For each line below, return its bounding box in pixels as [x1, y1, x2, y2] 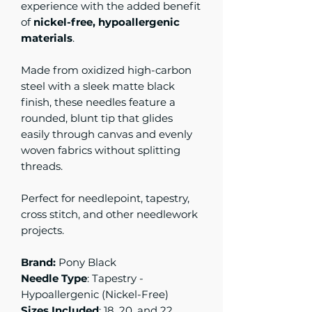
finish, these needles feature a [21, 95, 175, 109]
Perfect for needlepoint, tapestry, [21, 192, 189, 205]
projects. [21, 224, 64, 237]
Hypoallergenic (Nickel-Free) [21, 288, 169, 302]
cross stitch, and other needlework [21, 208, 198, 221]
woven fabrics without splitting [21, 143, 180, 157]
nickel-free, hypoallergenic [33, 15, 180, 29]
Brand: [21, 256, 56, 270]
